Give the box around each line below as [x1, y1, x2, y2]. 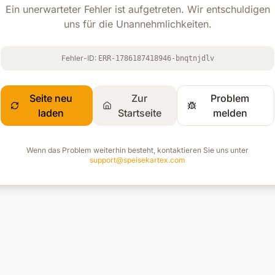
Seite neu [29, 92, 73, 104]
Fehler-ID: [61, 53, 98, 63]
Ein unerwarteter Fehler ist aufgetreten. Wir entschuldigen [5, 3, 270, 15]
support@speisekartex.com [90, 155, 185, 165]
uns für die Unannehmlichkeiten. [63, 18, 212, 30]
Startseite [117, 107, 161, 119]
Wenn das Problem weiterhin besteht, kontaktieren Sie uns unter [26, 145, 249, 155]
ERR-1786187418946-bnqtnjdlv [98, 54, 214, 63]
